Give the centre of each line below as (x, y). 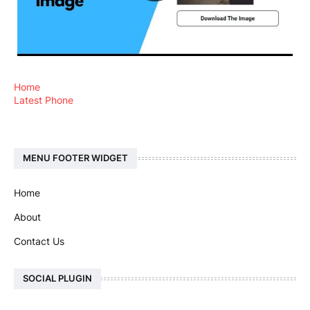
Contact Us (39, 241)
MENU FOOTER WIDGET (75, 158)
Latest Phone (44, 100)
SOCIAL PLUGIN (57, 278)
